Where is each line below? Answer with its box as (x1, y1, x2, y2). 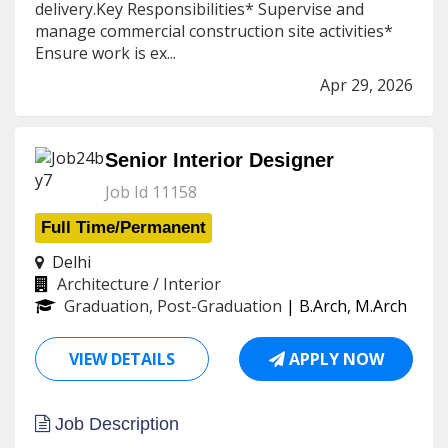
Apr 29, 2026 (320, 74, 413, 96)
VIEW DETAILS (69, 348, 175, 370)
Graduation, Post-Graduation (64, 295, 282, 317)
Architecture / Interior (57, 273, 221, 295)
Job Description (50, 414, 179, 434)
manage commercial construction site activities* (35, 20, 393, 42)
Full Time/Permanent (41, 218, 206, 237)
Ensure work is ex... (35, 42, 176, 64)
